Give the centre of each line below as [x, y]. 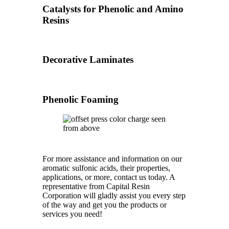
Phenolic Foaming [81, 99]
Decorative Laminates [88, 60]
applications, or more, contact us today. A [109, 177]
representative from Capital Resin [96, 187]
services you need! [72, 214]
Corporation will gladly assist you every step [114, 196]
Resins [56, 20]
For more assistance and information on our [112, 159]
